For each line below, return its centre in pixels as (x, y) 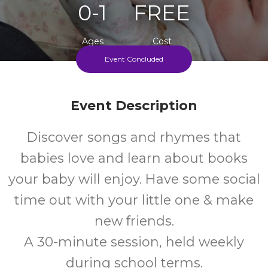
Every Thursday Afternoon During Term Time (134, 77)
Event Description (134, 106)
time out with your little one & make (134, 200)
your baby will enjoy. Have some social (134, 179)
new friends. (134, 221)
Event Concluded (134, 59)
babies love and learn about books (134, 158)
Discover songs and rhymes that (134, 137)
